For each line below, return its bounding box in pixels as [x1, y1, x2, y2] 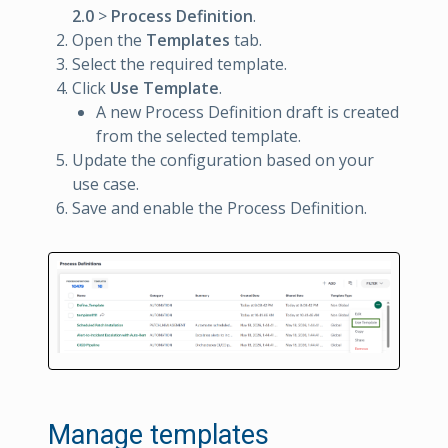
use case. [72, 173, 139, 196]
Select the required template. [72, 53, 287, 76]
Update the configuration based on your [72, 149, 374, 172]
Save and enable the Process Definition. [72, 197, 367, 220]
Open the [72, 29, 146, 52]
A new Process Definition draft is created [96, 101, 399, 124]
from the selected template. [96, 125, 301, 148]
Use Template [110, 77, 219, 100]
